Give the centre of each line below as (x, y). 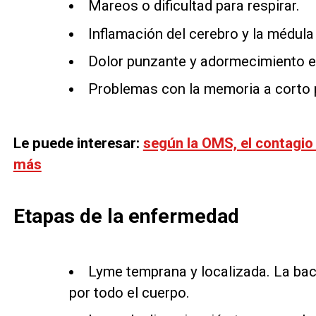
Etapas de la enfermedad (126, 217)
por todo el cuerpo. (129, 293)
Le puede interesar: (78, 144)
